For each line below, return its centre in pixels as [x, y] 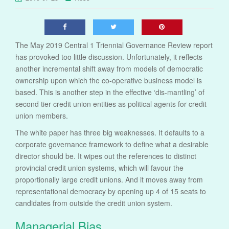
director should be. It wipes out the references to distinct [106, 156]
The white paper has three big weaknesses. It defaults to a [110, 133]
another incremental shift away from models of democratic [109, 69]
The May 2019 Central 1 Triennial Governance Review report [114, 45]
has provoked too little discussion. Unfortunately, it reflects [109, 57]
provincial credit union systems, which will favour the [99, 168]
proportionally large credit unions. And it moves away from [109, 180]
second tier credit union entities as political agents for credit [111, 104]
